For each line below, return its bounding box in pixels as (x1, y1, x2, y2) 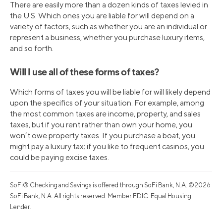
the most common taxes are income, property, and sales (10, 109, 201, 118)
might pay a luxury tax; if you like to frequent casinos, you (10, 141, 204, 151)
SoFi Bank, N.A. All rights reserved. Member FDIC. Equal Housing (10, 192, 191, 200)
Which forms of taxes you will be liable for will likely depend (10, 87, 211, 97)
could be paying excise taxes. (10, 152, 109, 162)
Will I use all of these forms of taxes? (10, 67, 159, 78)
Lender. (10, 203, 31, 211)
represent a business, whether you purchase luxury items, (10, 32, 205, 42)
